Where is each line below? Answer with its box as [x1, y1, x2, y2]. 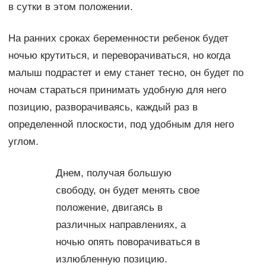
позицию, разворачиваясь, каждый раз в [8, 101, 198, 113]
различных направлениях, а [55, 218, 186, 230]
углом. [8, 135, 39, 147]
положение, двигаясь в [55, 201, 163, 213]
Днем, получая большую [55, 167, 172, 179]
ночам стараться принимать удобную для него [8, 84, 226, 96]
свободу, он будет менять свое [55, 184, 199, 196]
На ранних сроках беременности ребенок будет [8, 32, 229, 44]
